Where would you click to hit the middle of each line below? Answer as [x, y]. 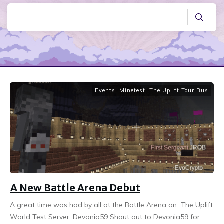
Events [105, 90]
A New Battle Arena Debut [75, 187]
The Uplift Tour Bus [179, 90]
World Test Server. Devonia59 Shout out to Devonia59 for [105, 217]
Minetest [132, 90]
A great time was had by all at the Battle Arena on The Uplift [111, 205]
